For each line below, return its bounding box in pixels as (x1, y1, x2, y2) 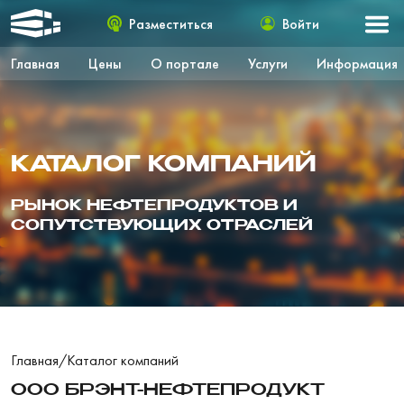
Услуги (248, 54, 288, 73)
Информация (317, 54, 398, 73)
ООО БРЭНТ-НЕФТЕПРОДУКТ (11, 382, 325, 399)
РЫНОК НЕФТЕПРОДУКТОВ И (11, 199, 298, 214)
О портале (151, 54, 219, 73)
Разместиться (129, 14, 214, 33)
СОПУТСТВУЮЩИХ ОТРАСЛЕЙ (11, 219, 313, 234)
